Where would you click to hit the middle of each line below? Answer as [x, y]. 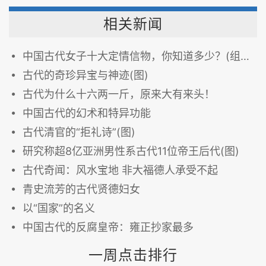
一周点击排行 [133, 255]
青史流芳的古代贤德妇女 [81, 189]
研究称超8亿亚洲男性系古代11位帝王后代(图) [131, 151]
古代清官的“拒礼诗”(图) [79, 132]
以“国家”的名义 [59, 208]
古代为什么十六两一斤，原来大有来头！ [119, 94]
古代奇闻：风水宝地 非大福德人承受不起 [120, 170]
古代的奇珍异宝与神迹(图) [85, 75]
